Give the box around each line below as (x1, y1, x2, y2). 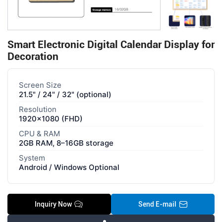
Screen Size (18, 80, 61, 90)
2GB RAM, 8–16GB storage (18, 138, 113, 148)
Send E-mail (138, 200, 176, 208)
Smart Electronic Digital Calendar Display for (7, 38, 215, 51)
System (18, 153, 45, 163)
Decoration (7, 50, 58, 62)
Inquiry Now (35, 200, 72, 208)
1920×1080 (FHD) (18, 113, 83, 123)
